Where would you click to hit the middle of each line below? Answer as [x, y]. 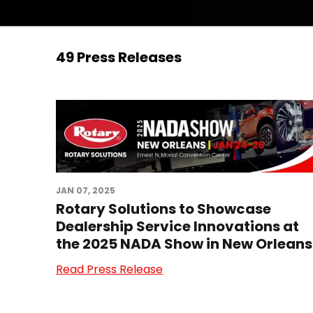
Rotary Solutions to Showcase [163, 209]
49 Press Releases [119, 57]
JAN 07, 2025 [86, 190]
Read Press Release [109, 269]
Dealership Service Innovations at [177, 226]
